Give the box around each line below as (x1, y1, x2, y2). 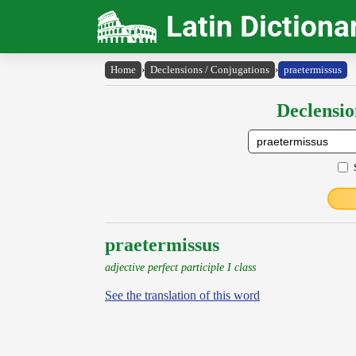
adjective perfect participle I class (105, 261, 256, 273)
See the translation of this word (105, 288, 260, 302)
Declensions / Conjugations (150, 64, 269, 75)
